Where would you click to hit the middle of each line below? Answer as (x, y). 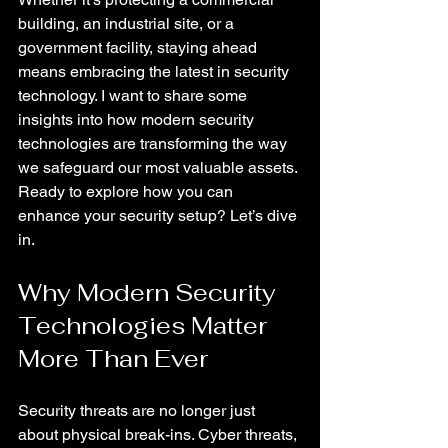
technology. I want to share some (134, 95)
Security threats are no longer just (138, 410)
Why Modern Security (150, 292)
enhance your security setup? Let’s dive (159, 215)
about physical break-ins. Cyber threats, (159, 434)
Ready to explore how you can (127, 191)
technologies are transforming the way (154, 143)
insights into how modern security (138, 119)
